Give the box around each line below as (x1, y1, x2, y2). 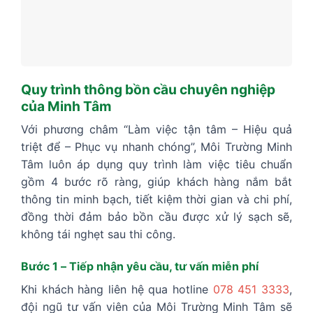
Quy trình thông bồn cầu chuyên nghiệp (21, 80, 275, 98)
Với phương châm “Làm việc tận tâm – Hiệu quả (21, 122, 292, 137)
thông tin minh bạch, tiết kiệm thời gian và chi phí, (21, 192, 292, 207)
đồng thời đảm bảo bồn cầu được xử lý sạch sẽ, (21, 210, 292, 224)
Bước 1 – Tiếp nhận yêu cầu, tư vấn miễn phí (21, 259, 259, 274)
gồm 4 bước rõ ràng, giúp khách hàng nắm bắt (21, 175, 292, 189)
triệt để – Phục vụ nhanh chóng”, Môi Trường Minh (21, 140, 292, 154)
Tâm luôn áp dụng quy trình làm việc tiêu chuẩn (21, 157, 292, 172)
